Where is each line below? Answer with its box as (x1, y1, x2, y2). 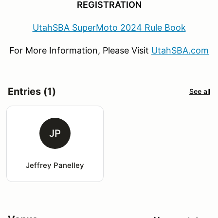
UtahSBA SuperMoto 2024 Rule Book (32, 22, 186, 33)
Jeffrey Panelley (25, 160, 84, 170)
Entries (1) (8, 85, 56, 97)
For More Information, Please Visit (9, 45, 151, 55)
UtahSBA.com (151, 45, 209, 55)
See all (189, 87, 210, 96)
